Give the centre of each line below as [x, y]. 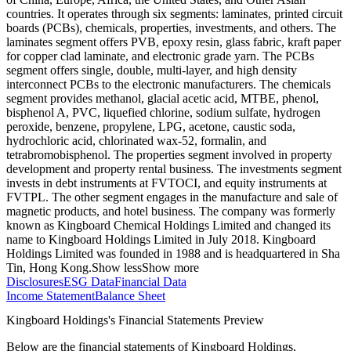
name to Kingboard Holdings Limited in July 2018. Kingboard [161, 240]
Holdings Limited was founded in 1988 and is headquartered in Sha [173, 254]
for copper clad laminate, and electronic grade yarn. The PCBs [160, 56]
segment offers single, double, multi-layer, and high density [152, 71]
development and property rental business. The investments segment [174, 169]
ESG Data [89, 282]
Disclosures [35, 282]
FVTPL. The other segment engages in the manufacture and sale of [172, 197]
